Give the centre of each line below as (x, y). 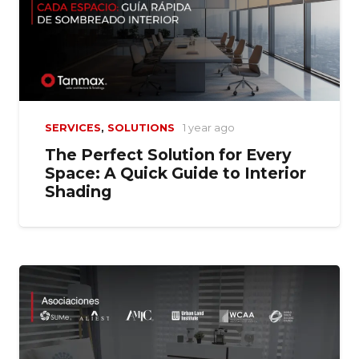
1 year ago (208, 127)
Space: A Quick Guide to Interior (175, 173)
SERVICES (73, 127)
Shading (78, 191)
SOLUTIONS (141, 127)
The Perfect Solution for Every (168, 154)
